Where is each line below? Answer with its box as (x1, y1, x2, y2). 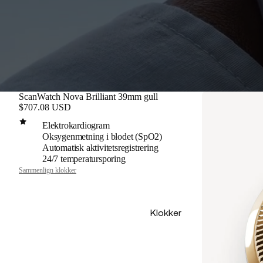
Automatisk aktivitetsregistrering (42, 143, 159, 153)
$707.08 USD (19, 102, 71, 112)
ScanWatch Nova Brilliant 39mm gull (19, 92, 158, 102)
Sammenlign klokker (19, 166, 76, 174)
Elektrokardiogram (42, 120, 110, 130)
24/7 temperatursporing (42, 154, 126, 164)
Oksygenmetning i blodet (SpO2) (42, 131, 162, 141)
